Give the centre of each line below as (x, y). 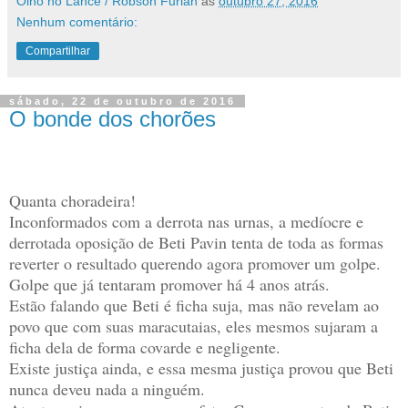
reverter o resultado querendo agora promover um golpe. (195, 263)
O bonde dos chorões (112, 118)
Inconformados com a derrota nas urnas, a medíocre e (186, 221)
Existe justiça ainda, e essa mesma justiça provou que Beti (201, 367)
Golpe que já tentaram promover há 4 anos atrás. (169, 284)
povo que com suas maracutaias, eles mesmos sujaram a (194, 326)
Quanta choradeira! (72, 200)
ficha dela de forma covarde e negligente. (145, 347)
